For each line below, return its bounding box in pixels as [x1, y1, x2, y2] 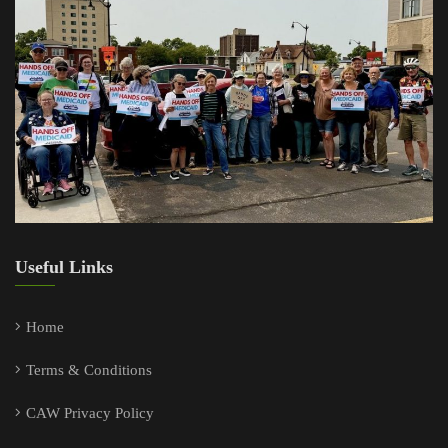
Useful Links [15, 257, 113, 278]
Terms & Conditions [26, 362, 152, 379]
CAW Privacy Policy [26, 405, 154, 422]
